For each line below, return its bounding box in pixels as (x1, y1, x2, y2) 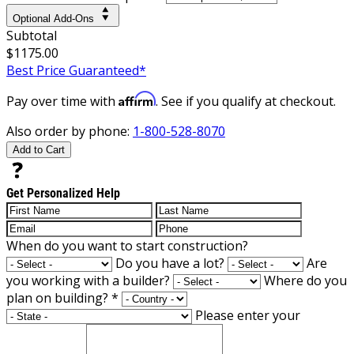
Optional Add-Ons (13, 12, 94, 24)
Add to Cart (13, 143, 65, 156)
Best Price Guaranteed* (6, 61, 146, 79)
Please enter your (195, 306, 300, 324)
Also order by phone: (6, 122, 133, 140)
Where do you (264, 271, 347, 289)
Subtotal (6, 26, 57, 44)
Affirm (119, 90, 156, 107)
